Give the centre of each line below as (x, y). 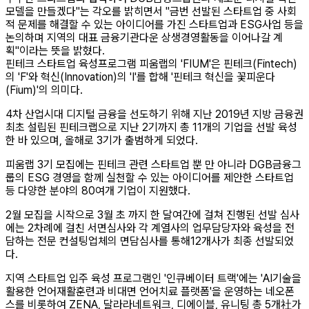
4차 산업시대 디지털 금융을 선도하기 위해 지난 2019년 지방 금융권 (154, 114)
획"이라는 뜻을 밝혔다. (55, 51)
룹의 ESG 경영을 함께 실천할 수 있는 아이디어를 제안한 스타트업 (150, 178)
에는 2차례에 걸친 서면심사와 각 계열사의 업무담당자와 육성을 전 (150, 228)
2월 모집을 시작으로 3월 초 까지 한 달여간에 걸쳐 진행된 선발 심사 (152, 215)
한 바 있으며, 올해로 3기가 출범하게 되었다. (103, 141)
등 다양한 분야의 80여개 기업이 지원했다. (98, 191)
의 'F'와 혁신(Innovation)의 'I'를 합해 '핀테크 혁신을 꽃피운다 (140, 77)
